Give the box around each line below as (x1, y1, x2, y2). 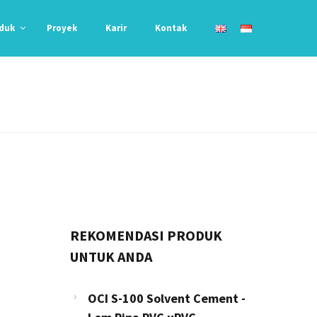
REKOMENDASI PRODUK (69, 226, 222, 244)
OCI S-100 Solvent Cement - (87, 290, 246, 306)
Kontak (155, 21, 187, 34)
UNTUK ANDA (69, 248, 152, 265)
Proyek (47, 21, 77, 34)
